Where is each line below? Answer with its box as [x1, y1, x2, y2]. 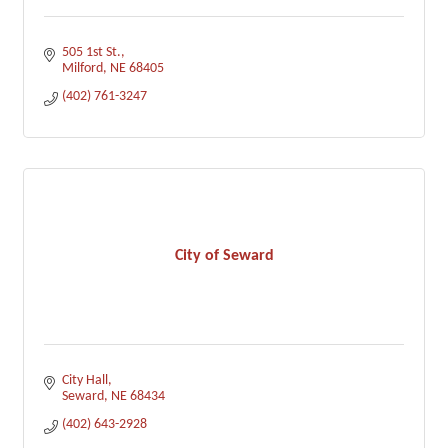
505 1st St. [61, 45, 121, 60]
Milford [61, 61, 103, 76]
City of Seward [174, 247, 274, 264]
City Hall [61, 373, 108, 388]
